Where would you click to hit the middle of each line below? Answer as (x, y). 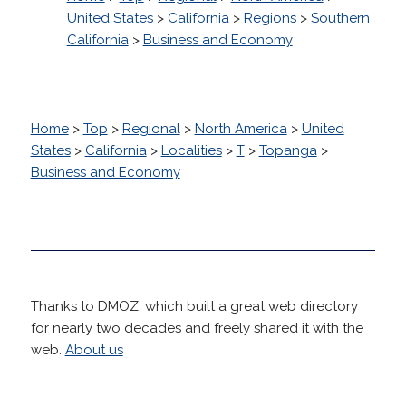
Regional (151, 128)
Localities (191, 150)
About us (94, 349)
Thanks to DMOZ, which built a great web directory (194, 306)
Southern (340, 18)
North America (241, 128)
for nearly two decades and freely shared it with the (197, 328)
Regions (270, 18)
